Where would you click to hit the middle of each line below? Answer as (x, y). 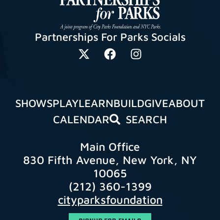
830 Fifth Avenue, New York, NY (110, 160)
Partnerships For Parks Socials (110, 37)
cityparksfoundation (110, 199)
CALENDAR (82, 119)
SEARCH (146, 119)
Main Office (110, 146)
